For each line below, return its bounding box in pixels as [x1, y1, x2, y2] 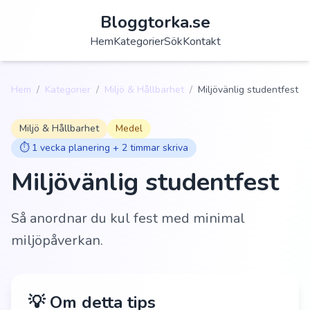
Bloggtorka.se [100, 11, 210, 33]
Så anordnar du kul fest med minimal [11, 209, 245, 228]
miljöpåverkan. [11, 231, 103, 250]
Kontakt [182, 34, 221, 49]
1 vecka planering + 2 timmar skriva [32, 141, 188, 154]
